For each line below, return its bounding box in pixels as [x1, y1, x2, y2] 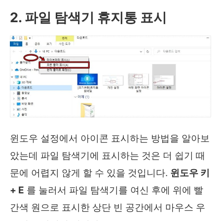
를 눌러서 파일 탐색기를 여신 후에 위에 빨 [24, 184, 203, 196]
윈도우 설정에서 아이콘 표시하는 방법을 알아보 [10, 133, 210, 145]
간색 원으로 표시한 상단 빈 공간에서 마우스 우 [10, 202, 205, 214]
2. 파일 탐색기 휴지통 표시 [10, 9, 167, 26]
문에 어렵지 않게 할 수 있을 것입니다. [10, 167, 170, 179]
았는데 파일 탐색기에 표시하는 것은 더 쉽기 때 [10, 150, 205, 162]
